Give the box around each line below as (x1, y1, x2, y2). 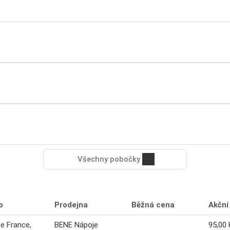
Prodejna (54, 200, 88, 210)
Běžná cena (131, 200, 175, 210)
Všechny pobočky (78, 155, 140, 164)
